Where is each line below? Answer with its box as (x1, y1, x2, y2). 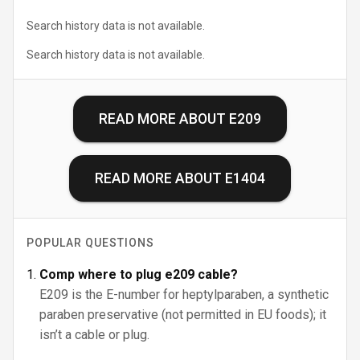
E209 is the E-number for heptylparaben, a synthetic (39, 287, 329, 302)
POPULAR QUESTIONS (27, 236, 154, 249)
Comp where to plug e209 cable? (39, 267, 238, 282)
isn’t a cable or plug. (39, 327, 149, 342)
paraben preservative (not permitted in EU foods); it (39, 307, 326, 322)
